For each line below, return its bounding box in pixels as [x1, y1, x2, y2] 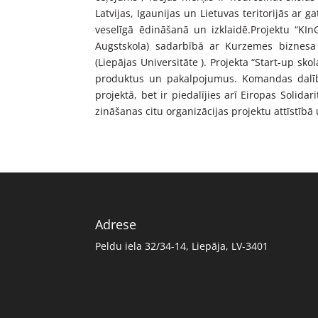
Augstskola [95, 38, 147, 53]
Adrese [95, 216, 137, 234]
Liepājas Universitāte [98, 55, 198, 69]
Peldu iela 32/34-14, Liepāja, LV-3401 [95, 239, 269, 253]
